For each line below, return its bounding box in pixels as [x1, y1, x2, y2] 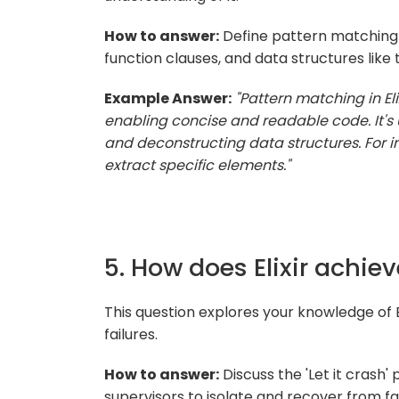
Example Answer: [104, 87, 232, 109]
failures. [104, 323, 158, 345]
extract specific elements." [104, 154, 290, 175]
